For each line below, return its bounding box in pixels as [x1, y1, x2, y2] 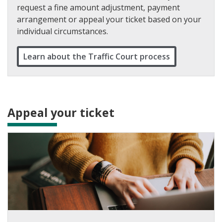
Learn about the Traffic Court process [23, 51, 170, 62]
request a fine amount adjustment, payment [17, 1, 180, 13]
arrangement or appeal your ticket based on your [17, 13, 201, 25]
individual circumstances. [17, 25, 108, 37]
